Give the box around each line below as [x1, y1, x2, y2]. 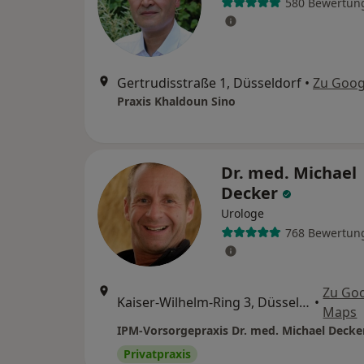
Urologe [221, 206, 264, 222]
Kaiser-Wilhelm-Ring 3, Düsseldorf [299, 293, 310, 312]
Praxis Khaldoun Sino [117, 93, 236, 110]
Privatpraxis [123, 346, 191, 362]
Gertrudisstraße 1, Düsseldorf [117, 74, 301, 93]
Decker [221, 182, 282, 205]
